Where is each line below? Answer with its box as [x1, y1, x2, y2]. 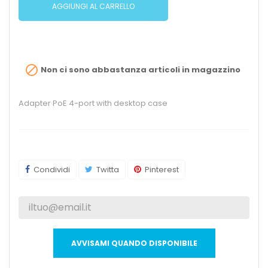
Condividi [33, 164, 70, 176]
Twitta [96, 164, 119, 176]
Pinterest [145, 164, 179, 176]
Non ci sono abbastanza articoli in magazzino [39, 64, 240, 75]
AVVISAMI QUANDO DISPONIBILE [71, 238, 197, 249]
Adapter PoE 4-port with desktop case [19, 98, 167, 109]
